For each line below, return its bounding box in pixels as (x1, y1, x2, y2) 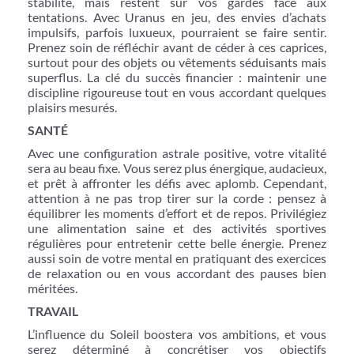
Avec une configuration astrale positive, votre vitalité (28, 145, 326, 160)
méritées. (28, 280, 77, 296)
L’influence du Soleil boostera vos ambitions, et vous (28, 326, 326, 341)
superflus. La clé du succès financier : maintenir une (28, 69, 326, 85)
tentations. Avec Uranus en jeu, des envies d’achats (28, 9, 326, 24)
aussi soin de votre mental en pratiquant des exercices (28, 250, 326, 265)
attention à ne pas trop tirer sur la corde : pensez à (28, 190, 326, 205)
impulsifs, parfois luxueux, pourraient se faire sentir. (28, 24, 326, 40)
